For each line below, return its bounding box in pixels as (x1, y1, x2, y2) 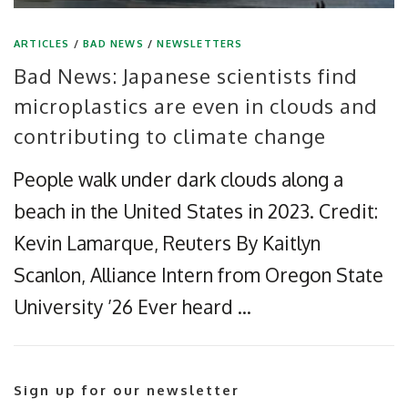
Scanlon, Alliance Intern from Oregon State (14, 261, 383, 287)
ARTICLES (14, 36, 70, 50)
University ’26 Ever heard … (14, 293, 251, 319)
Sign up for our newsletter (14, 381, 240, 399)
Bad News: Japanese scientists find (14, 62, 357, 88)
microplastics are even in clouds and (14, 92, 377, 118)
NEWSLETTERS (157, 36, 243, 50)
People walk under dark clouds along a (14, 166, 343, 191)
